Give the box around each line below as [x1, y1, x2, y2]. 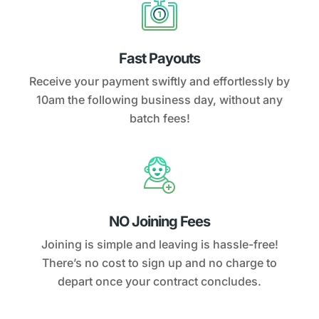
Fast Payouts [119, 49, 200, 67]
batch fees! [129, 110, 190, 125]
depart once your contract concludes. [58, 273, 261, 288]
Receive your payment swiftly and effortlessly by [29, 73, 290, 88]
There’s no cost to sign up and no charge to [42, 255, 277, 270]
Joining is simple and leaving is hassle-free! [41, 236, 278, 251]
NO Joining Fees [109, 212, 210, 230]
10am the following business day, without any [36, 92, 283, 107]
